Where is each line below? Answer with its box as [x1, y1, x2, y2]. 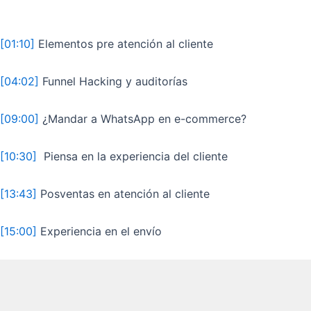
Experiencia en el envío [37, 224, 162, 238]
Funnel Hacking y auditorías [39, 74, 187, 88]
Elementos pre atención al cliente [35, 36, 213, 51]
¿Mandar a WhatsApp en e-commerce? [39, 111, 246, 126]
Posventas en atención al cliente [37, 186, 210, 201]
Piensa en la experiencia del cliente [37, 149, 228, 163]
